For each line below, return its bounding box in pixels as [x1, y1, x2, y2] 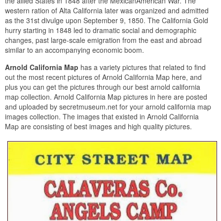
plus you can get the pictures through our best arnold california [5, 81, 200, 92]
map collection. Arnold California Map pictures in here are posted [5, 91, 207, 102]
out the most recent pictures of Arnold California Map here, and [5, 72, 202, 82]
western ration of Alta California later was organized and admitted [5, 5, 209, 15]
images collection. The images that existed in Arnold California [5, 111, 199, 121]
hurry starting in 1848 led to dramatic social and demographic [5, 25, 196, 35]
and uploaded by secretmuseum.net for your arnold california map [5, 101, 211, 111]
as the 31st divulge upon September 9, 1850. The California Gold [5, 15, 208, 25]
